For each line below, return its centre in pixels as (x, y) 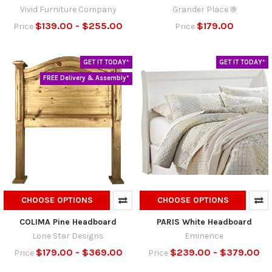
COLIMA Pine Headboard (68, 222)
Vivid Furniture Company (68, 9)
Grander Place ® (204, 9)
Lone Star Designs (68, 236)
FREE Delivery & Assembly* (87, 78)
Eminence (204, 236)
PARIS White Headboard (204, 222)
